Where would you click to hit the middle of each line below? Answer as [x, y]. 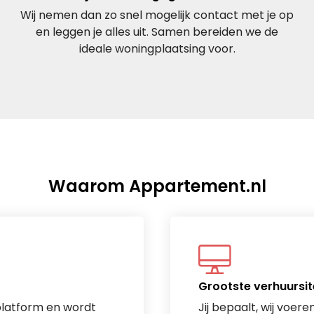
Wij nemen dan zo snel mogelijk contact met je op [157, 15]
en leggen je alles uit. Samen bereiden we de [157, 32]
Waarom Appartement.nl [157, 186]
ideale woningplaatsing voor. [157, 49]
